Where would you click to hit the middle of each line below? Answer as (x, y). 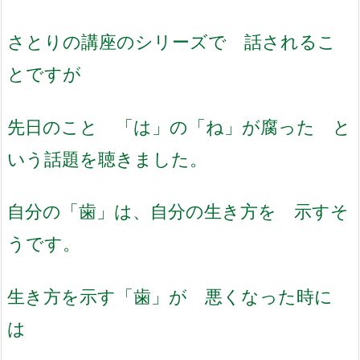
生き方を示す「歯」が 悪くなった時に (170, 296)
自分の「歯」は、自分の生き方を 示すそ (178, 211)
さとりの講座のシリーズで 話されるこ (172, 41)
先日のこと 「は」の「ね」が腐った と (179, 126)
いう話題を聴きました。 (107, 158)
